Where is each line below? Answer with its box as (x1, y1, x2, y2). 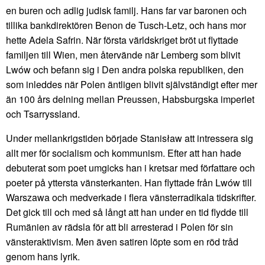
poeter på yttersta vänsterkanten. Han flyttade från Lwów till (6, 175, 252, 189)
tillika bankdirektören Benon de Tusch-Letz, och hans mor (6, 18, 246, 32)
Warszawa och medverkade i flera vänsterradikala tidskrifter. (6, 190, 256, 204)
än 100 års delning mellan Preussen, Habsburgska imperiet (6, 92, 254, 106)
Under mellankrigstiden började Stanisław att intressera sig (6, 131, 253, 145)
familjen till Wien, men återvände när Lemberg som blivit (6, 47, 240, 62)
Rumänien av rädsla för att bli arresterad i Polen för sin (6, 219, 233, 234)
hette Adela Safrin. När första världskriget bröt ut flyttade (6, 33, 238, 47)
